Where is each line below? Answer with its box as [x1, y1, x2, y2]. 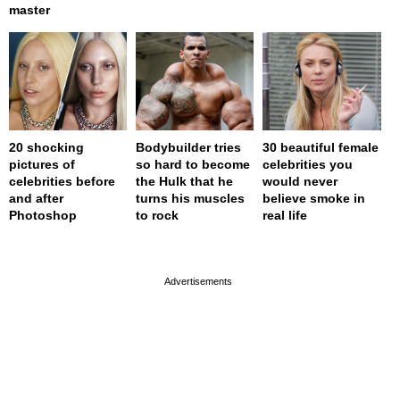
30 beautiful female [262, 140, 379, 155]
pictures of [9, 157, 75, 172]
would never [262, 174, 338, 189]
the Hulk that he [136, 174, 234, 189]
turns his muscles [136, 191, 246, 206]
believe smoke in [262, 191, 366, 206]
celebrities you [262, 157, 354, 172]
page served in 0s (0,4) [138, 240, 251, 253]
